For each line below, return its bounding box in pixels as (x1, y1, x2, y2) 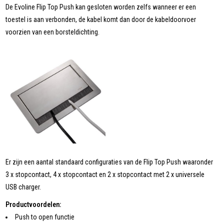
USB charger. (5, 182, 41, 191)
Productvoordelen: (5, 200, 61, 208)
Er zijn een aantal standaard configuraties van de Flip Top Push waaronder (5, 157, 213, 166)
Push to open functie (15, 212, 75, 221)
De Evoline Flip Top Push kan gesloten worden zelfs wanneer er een (5, 2, 196, 11)
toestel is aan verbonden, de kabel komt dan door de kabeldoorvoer (5, 15, 196, 23)
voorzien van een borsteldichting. (5, 27, 100, 36)
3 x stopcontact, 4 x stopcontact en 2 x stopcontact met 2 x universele (5, 170, 205, 178)
